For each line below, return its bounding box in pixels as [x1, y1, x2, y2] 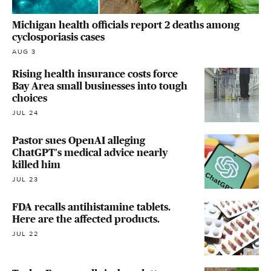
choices [12, 91, 47, 104]
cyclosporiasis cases [12, 30, 105, 43]
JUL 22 [12, 229, 39, 238]
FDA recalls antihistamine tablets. [12, 200, 171, 213]
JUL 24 [12, 108, 39, 117]
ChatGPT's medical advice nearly [12, 146, 168, 158]
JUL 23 [12, 175, 39, 183]
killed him [12, 158, 60, 171]
